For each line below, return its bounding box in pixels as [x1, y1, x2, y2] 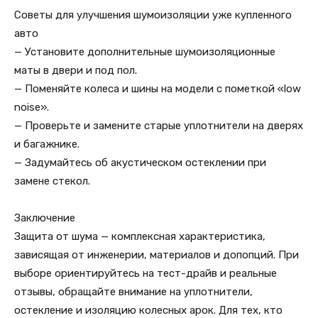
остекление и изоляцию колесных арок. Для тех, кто [14, 304, 283, 317]
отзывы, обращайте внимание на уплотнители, [14, 285, 253, 298]
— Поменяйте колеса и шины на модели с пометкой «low [14, 82, 301, 95]
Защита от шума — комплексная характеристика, [14, 230, 265, 243]
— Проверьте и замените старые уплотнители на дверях [14, 119, 303, 132]
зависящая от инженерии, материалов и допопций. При [14, 248, 299, 261]
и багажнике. [14, 138, 79, 150]
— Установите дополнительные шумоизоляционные [14, 45, 275, 58]
